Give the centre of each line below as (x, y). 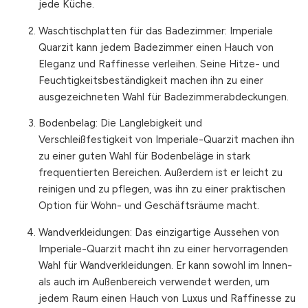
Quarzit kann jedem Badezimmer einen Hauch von (156, 47)
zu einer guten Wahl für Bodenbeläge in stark (144, 156)
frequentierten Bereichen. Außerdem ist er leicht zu (161, 173)
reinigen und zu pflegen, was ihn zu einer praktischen (162, 189)
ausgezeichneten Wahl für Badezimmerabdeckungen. (164, 97)
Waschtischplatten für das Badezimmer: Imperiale (156, 31)
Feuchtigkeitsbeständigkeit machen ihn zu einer (151, 80)
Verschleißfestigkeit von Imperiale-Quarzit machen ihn (166, 140)
